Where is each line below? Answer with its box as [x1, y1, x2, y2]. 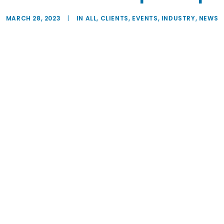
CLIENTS [100, 14, 128, 22]
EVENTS [132, 14, 158, 22]
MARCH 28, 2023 [5, 14, 61, 22]
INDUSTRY [161, 14, 195, 22]
